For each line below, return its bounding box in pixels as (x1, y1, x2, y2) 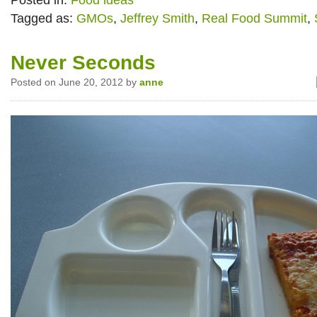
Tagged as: (11, 11, 76, 25)
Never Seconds (11, 52, 156, 74)
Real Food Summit (202, 11, 307, 25)
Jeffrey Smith (120, 11, 195, 25)
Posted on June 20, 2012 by (11, 76, 139, 88)
